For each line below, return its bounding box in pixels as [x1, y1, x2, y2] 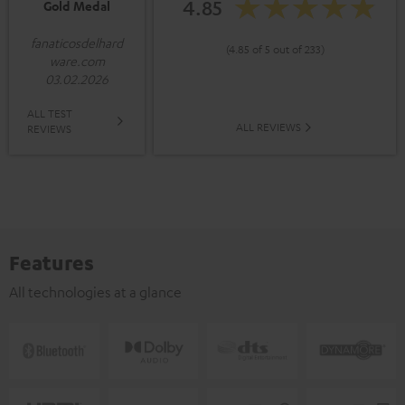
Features [9, 250, 94, 276]
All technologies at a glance [9, 283, 182, 302]
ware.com [49, 52, 105, 70]
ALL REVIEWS [235, 119, 301, 135]
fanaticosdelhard [31, 34, 123, 52]
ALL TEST [27, 106, 72, 121]
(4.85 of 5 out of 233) [225, 42, 325, 57]
